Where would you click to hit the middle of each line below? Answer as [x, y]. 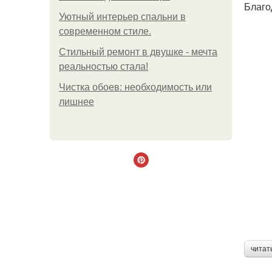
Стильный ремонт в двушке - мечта [138, 52]
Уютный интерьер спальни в [122, 17]
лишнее [76, 102]
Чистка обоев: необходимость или [135, 87]
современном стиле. [105, 31]
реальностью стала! [104, 66]
